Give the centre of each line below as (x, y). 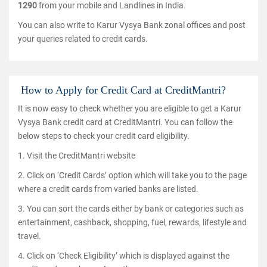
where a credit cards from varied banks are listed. (108, 189)
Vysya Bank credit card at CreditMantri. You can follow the (125, 122)
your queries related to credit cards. (83, 39)
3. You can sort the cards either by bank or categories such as (131, 209)
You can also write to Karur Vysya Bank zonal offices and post (132, 25)
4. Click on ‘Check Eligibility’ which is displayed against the (124, 256)
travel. (30, 236)
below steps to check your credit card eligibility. (104, 136)
